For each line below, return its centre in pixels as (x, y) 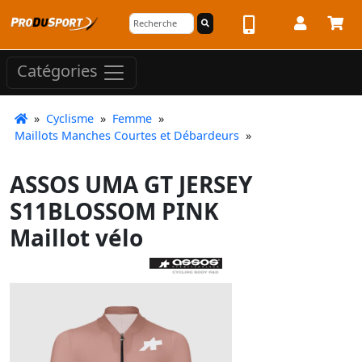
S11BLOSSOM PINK (114, 211)
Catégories (59, 71)
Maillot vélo (76, 238)
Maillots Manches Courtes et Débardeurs (127, 135)
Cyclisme (70, 118)
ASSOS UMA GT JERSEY (131, 184)
